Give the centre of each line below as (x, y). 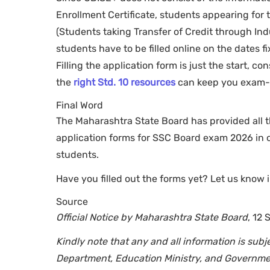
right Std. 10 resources (124, 83)
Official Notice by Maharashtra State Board (152, 218)
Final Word (80, 105)
